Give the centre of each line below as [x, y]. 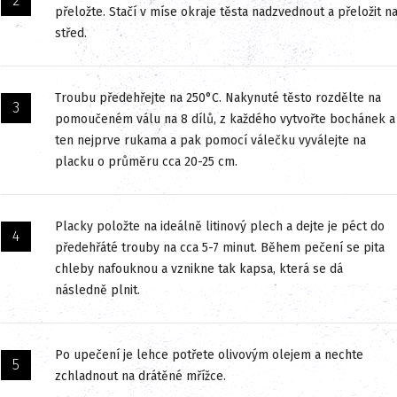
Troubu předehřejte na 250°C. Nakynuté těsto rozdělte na [218, 97]
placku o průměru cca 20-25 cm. [146, 161]
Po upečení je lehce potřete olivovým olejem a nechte [209, 354]
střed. [71, 33]
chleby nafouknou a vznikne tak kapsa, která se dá [199, 269]
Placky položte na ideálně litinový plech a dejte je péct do [220, 226]
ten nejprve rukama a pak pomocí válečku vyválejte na [210, 140]
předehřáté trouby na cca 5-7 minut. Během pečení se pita [220, 247]
